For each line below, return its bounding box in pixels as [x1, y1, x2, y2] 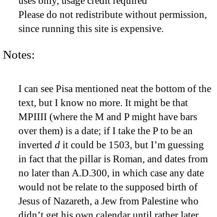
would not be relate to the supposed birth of [18, 181, 198, 193]
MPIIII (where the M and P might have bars [18, 111, 197, 123]
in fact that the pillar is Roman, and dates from [18, 153, 208, 165]
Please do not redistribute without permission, [18, 9, 207, 21]
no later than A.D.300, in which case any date [18, 167, 204, 179]
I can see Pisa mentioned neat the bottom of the [18, 83, 211, 95]
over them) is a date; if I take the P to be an [18, 125, 193, 137]
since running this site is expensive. [18, 23, 164, 35]
